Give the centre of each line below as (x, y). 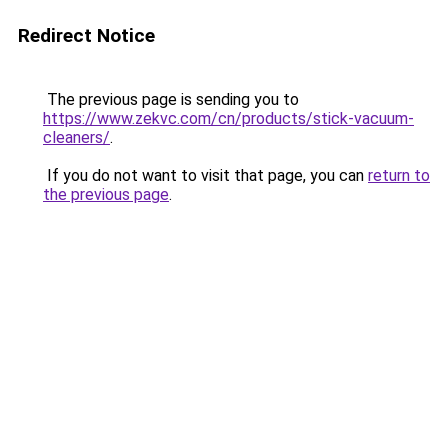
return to (399, 175)
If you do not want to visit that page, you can (205, 175)
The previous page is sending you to (171, 99)
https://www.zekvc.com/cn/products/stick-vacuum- (228, 118)
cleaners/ (76, 137)
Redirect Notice (86, 35)
